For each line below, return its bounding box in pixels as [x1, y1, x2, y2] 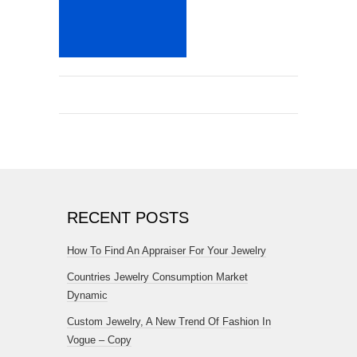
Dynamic [67, 289, 108, 301]
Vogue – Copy [67, 334, 131, 346]
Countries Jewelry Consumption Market [67, 271, 248, 283]
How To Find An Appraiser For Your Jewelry [67, 245, 266, 257]
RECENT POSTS [67, 209, 189, 226]
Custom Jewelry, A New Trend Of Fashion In [67, 316, 271, 328]
